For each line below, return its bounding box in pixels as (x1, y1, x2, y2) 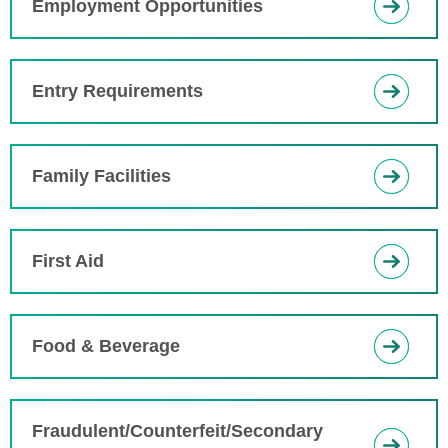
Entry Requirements (32, 81, 203, 101)
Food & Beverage (32, 336, 180, 356)
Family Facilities (32, 166, 171, 186)
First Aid (32, 251, 104, 271)
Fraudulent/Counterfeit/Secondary (32, 421, 323, 441)
